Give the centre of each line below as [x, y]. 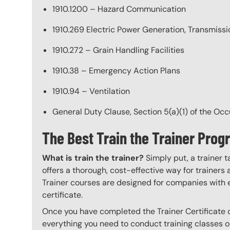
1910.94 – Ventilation [91, 91]
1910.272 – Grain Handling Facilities [118, 50]
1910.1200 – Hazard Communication [119, 9]
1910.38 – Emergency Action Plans [116, 70]
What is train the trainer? [93, 158]
